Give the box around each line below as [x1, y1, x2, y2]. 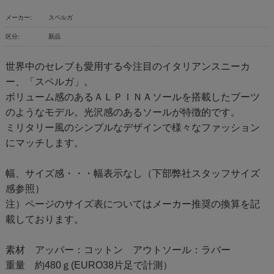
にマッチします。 [5, 138, 84, 149]
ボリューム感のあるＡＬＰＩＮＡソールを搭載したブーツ [5, 92, 260, 103]
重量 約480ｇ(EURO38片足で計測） [5, 260, 172, 271]
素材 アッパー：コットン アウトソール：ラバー [5, 245, 231, 256]
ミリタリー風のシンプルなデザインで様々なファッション [5, 122, 260, 133]
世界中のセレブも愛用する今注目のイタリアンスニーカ [5, 61, 250, 72]
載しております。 [5, 214, 84, 225]
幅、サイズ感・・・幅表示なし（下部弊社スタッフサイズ [5, 168, 260, 179]
